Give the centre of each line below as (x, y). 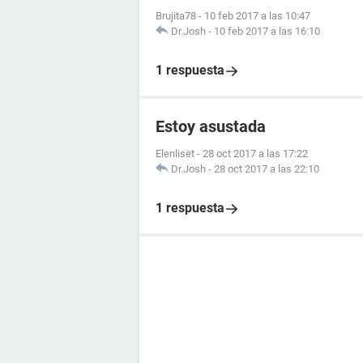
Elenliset (175, 154)
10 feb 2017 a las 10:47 (257, 16)
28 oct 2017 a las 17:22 (255, 154)
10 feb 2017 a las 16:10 (267, 31)
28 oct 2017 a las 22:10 (267, 169)
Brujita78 (176, 16)
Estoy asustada (211, 126)
